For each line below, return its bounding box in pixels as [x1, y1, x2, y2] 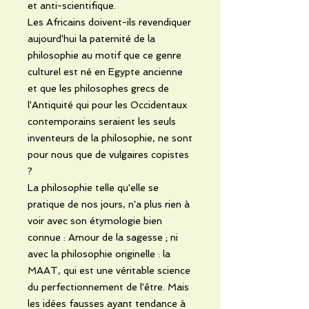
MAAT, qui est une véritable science [28, 264, 190, 276]
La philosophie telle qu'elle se [28, 181, 159, 193]
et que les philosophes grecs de [28, 82, 169, 94]
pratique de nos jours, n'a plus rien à [28, 198, 190, 210]
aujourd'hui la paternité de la [28, 32, 155, 44]
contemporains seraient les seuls [28, 115, 176, 127]
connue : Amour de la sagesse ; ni [28, 231, 178, 243]
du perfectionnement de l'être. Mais [28, 281, 189, 292]
